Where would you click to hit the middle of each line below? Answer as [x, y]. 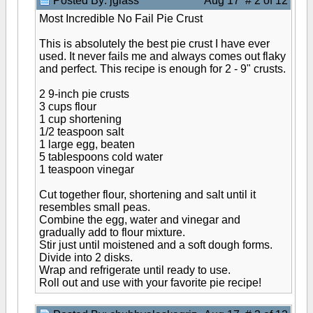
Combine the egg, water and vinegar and [140, 220]
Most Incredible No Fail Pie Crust [121, 19]
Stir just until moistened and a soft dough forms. [156, 245]
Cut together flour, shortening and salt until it [147, 195]
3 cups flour [68, 107]
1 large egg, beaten [87, 144]
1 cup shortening [80, 119]
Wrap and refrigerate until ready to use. [135, 270]
